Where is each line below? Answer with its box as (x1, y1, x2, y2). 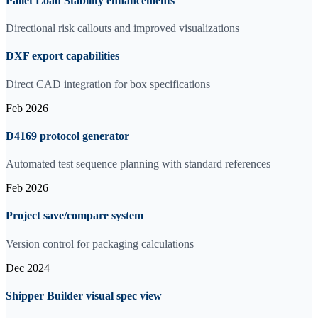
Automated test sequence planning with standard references (6, 158, 270, 170)
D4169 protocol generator (6, 129, 129, 142)
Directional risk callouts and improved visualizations (6, 22, 239, 34)
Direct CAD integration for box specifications (6, 77, 210, 90)
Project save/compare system (6, 209, 143, 222)
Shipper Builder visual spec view (6, 289, 162, 302)
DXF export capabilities (6, 50, 119, 62)
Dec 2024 (6, 261, 50, 274)
